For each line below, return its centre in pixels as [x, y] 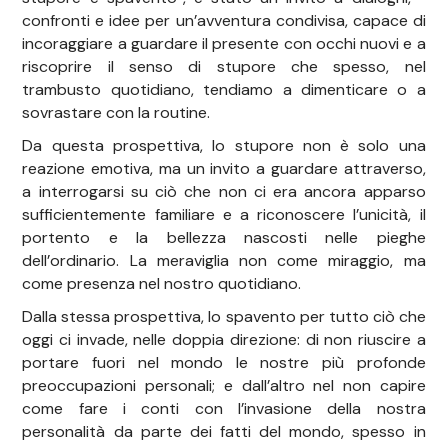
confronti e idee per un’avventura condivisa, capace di [224, 21]
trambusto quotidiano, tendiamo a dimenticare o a [224, 90]
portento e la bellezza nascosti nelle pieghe [224, 238]
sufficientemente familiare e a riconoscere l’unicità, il [224, 215]
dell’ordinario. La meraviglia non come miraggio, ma [224, 261]
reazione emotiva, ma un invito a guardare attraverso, [224, 169]
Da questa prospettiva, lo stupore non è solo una [224, 146]
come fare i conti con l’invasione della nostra [224, 409]
